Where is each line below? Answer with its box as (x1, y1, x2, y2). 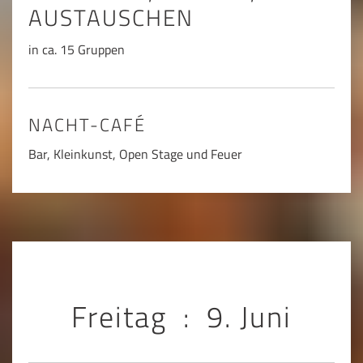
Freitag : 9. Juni (71, 294, 292, 340)
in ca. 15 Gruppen (28, 39, 125, 59)
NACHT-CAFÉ (28, 110, 146, 139)
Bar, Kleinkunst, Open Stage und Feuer (28, 144, 242, 164)
